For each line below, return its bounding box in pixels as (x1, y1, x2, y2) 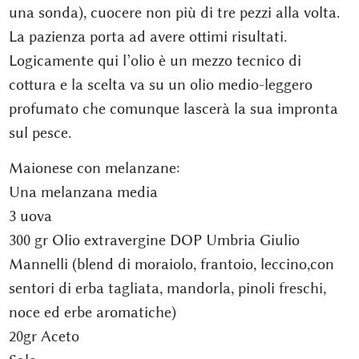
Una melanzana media (8, 183, 158, 201)
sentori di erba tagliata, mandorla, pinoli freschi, (8, 279, 326, 297)
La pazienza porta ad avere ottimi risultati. (8, 27, 287, 46)
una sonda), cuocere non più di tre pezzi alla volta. (8, 3, 340, 22)
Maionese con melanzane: (8, 159, 179, 177)
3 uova (8, 207, 52, 225)
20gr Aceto (8, 327, 79, 345)
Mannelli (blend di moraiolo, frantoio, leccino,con (8, 255, 334, 273)
